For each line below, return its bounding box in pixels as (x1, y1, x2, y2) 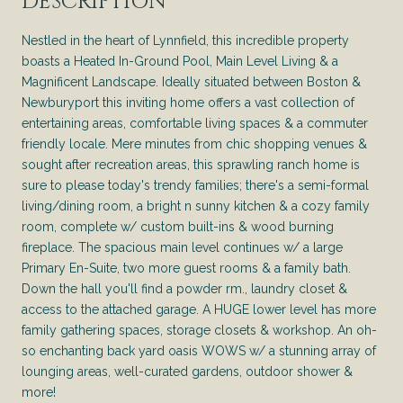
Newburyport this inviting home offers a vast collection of (22, 94, 354, 110)
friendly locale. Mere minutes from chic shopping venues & (22, 136, 367, 151)
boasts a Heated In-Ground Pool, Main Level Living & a (22, 53, 338, 68)
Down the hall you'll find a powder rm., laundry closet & (22, 281, 347, 296)
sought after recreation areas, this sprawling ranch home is (22, 157, 360, 172)
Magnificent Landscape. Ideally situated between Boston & (22, 74, 361, 89)
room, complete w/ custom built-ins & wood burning (22, 219, 334, 234)
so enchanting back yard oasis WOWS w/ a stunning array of (22, 343, 376, 358)
